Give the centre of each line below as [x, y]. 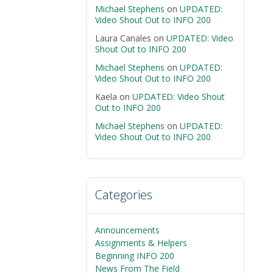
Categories [124, 195]
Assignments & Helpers [141, 243]
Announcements [127, 230]
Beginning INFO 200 [135, 256]
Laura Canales [123, 38]
